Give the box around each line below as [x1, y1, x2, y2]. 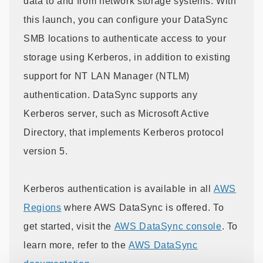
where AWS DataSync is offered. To [61, 202, 224, 213]
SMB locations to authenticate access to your [23, 33, 227, 43]
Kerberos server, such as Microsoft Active [23, 108, 210, 119]
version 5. [23, 146, 68, 156]
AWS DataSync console [114, 221, 222, 231]
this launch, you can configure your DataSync [23, 14, 228, 25]
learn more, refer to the [23, 240, 129, 250]
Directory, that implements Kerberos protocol [23, 127, 224, 137]
